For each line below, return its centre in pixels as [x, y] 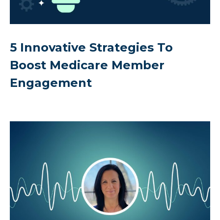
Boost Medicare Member [87, 65]
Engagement [51, 82]
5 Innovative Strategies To [91, 47]
